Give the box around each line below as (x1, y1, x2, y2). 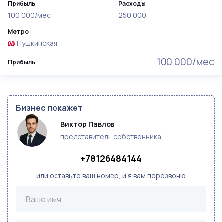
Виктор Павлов (60, 119, 114, 129)
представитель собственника (60, 132, 161, 141)
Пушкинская (17, 38, 57, 48)
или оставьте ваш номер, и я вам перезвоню (36, 171, 186, 180)
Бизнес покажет (16, 102, 83, 113)
